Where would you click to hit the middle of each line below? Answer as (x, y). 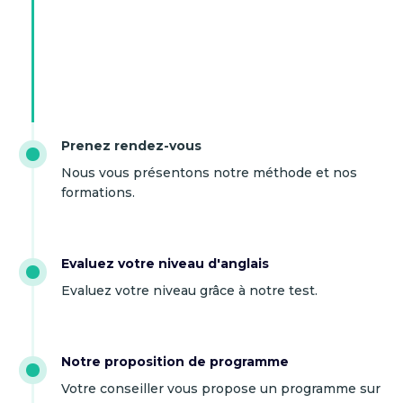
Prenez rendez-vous (131, 146)
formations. (98, 193)
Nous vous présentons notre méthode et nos (209, 173)
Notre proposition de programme (175, 362)
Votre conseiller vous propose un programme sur (221, 389)
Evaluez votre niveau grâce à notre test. (189, 291)
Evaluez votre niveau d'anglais (165, 264)
